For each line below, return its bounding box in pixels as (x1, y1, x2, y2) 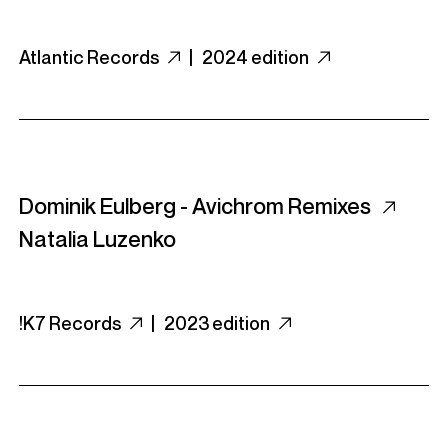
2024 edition (202, 46, 312, 68)
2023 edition (164, 312, 273, 334)
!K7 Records (19, 312, 124, 334)
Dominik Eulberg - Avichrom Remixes (19, 193, 375, 219)
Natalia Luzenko (19, 226, 176, 252)
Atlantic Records (19, 46, 162, 68)
